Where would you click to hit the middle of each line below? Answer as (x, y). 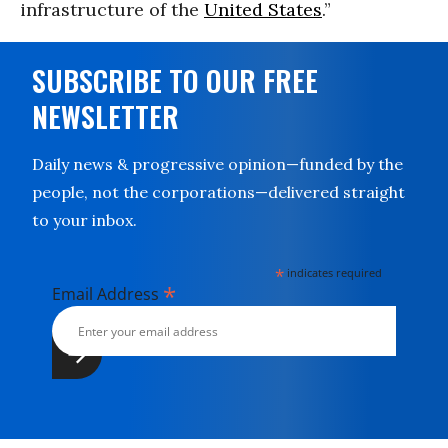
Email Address (107, 294)
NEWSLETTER (105, 116)
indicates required (333, 272)
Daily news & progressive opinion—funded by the (217, 164)
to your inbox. (84, 220)
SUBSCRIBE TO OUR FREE (175, 80)
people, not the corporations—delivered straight (218, 192)
